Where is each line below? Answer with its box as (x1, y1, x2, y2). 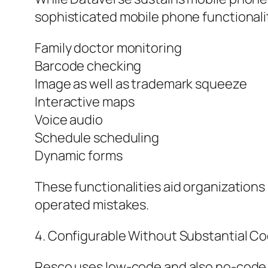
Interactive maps (35, 93, 135, 111)
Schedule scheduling (35, 129, 160, 147)
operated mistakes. (35, 196, 150, 214)
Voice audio (35, 111, 103, 129)
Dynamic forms (35, 147, 123, 165)
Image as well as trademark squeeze (35, 75, 247, 93)
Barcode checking (35, 57, 142, 75)
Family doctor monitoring (35, 39, 182, 57)
